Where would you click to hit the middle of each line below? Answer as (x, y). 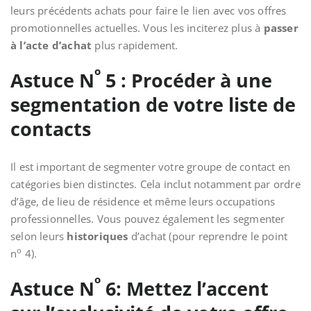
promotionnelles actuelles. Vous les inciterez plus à (136, 28)
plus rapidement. (135, 45)
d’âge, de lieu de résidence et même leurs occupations (143, 201)
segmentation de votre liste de (153, 104)
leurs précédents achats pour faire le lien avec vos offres (149, 10)
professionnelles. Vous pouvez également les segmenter (148, 219)
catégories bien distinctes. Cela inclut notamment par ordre (155, 184)
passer (279, 28)
